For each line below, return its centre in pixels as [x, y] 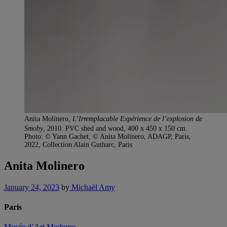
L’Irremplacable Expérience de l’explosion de [137, 119]
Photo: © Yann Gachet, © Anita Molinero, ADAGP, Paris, [108, 137]
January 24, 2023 [32, 187]
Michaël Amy [92, 187]
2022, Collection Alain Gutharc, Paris [78, 145]
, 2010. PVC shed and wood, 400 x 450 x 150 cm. [117, 128]
